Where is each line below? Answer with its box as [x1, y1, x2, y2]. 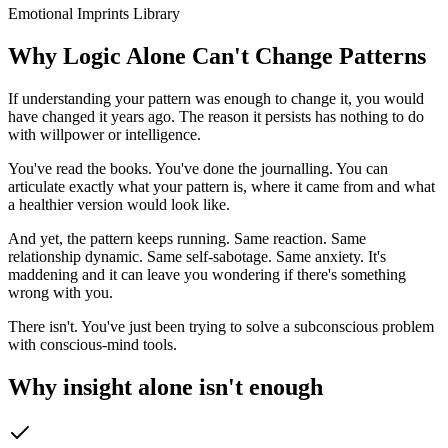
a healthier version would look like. [8, 195, 230, 213]
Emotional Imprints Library [8, 5, 180, 22]
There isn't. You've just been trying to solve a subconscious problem [8, 317, 434, 335]
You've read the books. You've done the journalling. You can [8, 159, 388, 177]
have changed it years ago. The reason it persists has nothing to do [8, 107, 424, 125]
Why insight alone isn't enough [8, 373, 323, 400]
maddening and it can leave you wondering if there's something [8, 265, 406, 283]
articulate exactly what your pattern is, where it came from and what [8, 177, 435, 195]
